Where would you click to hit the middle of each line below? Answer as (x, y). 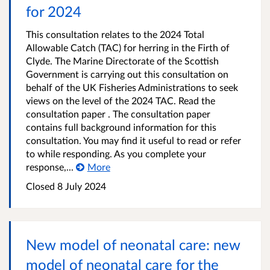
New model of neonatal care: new (133, 244)
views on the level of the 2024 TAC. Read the (121, 100)
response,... (50, 167)
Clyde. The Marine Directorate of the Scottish (122, 61)
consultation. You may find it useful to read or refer (133, 140)
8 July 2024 (80, 186)
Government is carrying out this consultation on (127, 74)
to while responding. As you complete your (116, 153)
